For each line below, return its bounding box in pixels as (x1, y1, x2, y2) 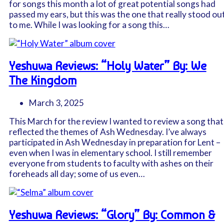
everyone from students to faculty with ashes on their (8, 158, 213, 169)
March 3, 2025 (28, 97, 84, 108)
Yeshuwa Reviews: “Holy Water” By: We (8, 58, 206, 73)
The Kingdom (8, 73, 76, 88)
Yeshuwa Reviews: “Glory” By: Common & (8, 207, 215, 222)
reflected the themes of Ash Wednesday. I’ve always (8, 126, 206, 137)
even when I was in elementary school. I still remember (8, 147, 212, 158)
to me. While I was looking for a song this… (8, 19, 169, 30)
